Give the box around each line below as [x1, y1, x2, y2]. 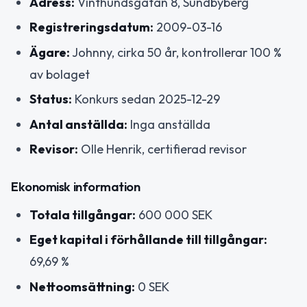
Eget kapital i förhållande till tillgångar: [29, 232, 267, 248]
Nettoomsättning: [29, 278, 135, 295]
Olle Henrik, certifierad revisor [78, 141, 247, 158]
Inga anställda [127, 116, 210, 132]
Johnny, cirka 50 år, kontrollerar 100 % [70, 44, 282, 60]
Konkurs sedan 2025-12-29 [72, 91, 220, 108]
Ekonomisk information [11, 178, 140, 195]
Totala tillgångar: [29, 206, 136, 223]
